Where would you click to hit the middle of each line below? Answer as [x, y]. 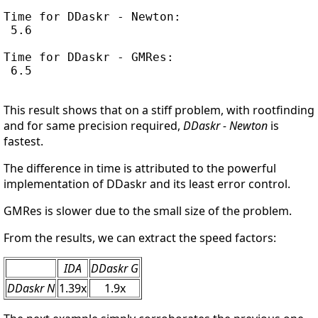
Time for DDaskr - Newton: [92, 16]
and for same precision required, [93, 125]
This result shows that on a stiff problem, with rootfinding [159, 110]
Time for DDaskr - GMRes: [89, 57]
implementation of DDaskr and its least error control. [147, 183]
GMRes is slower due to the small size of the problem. [148, 210]
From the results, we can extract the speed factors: [140, 237]
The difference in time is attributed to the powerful [140, 168]
